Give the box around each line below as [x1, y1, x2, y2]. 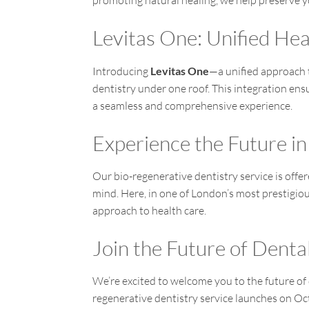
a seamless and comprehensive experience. [92, 99, 293, 113]
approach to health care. [92, 203, 207, 218]
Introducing [92, 64, 151, 79]
